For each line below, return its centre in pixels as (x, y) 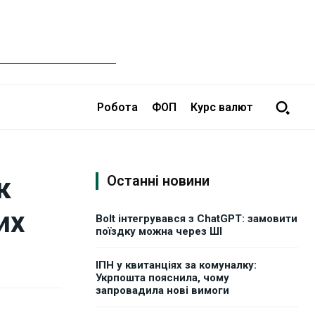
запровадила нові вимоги (162, 291)
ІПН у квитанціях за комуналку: (176, 265)
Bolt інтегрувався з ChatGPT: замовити (197, 219)
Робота (117, 107)
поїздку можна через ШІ (159, 232)
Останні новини (158, 181)
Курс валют (222, 107)
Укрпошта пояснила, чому (162, 278)
